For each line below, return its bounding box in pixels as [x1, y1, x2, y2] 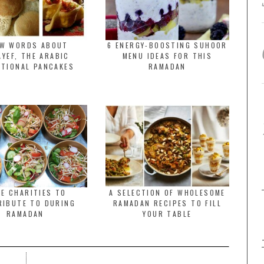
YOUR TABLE [143, 209, 192, 219]
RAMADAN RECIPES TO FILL [113, 198, 222, 208]
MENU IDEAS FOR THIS [122, 51, 213, 61]
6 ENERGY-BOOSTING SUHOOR [107, 40, 227, 50]
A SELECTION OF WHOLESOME [109, 187, 226, 197]
